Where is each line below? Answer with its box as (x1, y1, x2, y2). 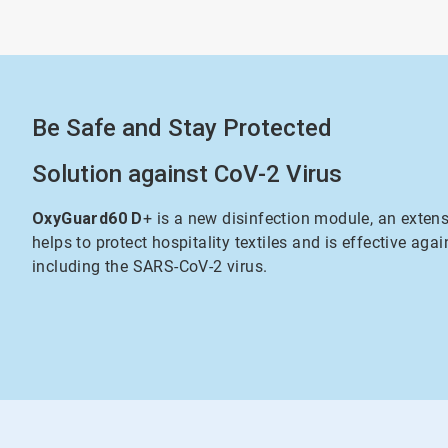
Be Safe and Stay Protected (32, 114, 333, 142)
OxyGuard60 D (32, 209, 143, 228)
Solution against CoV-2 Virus (32, 160, 343, 188)
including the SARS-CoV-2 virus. (32, 257, 272, 276)
